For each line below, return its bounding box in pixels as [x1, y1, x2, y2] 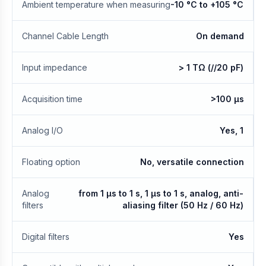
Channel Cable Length [22, 31, 109, 41]
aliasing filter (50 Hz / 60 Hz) [122, 200, 243, 210]
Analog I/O [22, 125, 63, 135]
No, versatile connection [140, 157, 244, 167]
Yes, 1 [220, 125, 243, 135]
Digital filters [22, 232, 69, 242]
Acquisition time [22, 94, 83, 104]
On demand [196, 31, 244, 41]
